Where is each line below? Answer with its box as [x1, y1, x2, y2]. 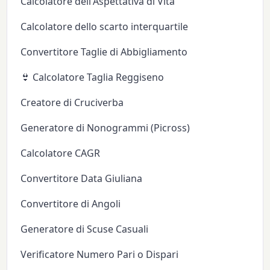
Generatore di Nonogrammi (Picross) [20, 121, 190, 134]
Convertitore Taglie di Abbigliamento [20, 45, 188, 58]
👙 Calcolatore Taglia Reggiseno [20, 70, 165, 84]
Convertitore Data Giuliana [20, 171, 143, 185]
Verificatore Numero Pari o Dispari [20, 247, 179, 261]
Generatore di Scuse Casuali [20, 222, 149, 236]
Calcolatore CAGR [20, 146, 101, 160]
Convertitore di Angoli [20, 196, 121, 210]
